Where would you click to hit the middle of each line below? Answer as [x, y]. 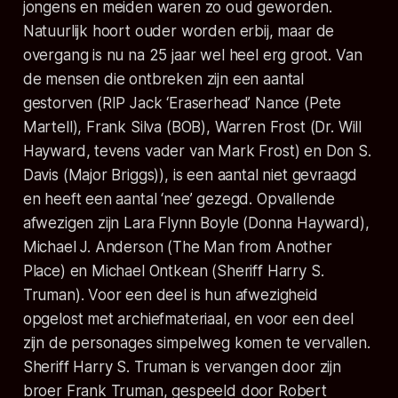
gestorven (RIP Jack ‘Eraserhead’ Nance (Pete [182, 103]
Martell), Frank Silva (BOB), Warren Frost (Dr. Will [192, 127]
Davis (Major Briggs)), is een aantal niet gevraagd [190, 175]
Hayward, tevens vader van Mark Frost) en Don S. [197, 151]
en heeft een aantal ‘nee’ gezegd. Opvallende [179, 199]
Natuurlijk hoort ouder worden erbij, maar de [179, 32]
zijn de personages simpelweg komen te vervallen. [196, 343]
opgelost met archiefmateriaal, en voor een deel [188, 319]
